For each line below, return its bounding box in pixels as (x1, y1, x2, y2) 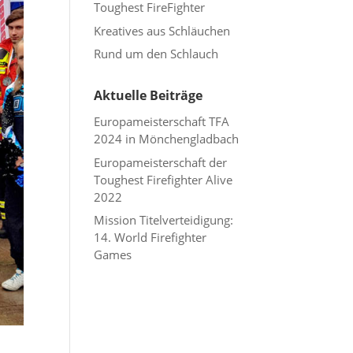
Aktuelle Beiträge (94, 87, 203, 104)
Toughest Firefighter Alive (94, 171, 233, 188)
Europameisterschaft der (94, 154, 228, 170)
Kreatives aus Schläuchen (94, 22, 231, 39)
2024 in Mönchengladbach (94, 131, 240, 147)
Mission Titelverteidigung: (94, 212, 234, 228)
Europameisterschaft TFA (94, 113, 230, 129)
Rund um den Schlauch (94, 46, 219, 61)
